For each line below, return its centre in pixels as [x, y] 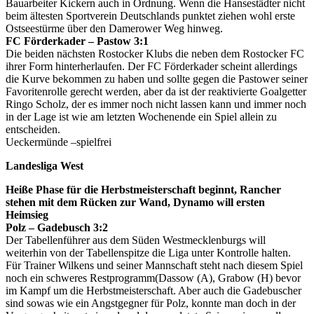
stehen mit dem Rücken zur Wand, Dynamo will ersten [135, 202]
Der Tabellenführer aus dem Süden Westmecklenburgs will [136, 240]
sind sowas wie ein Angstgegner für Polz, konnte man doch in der [151, 303]
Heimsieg [27, 214]
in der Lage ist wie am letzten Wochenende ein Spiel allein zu [141, 116]
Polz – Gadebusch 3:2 [57, 227]
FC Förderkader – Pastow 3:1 [77, 41]
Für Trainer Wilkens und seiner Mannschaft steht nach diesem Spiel [154, 265]
